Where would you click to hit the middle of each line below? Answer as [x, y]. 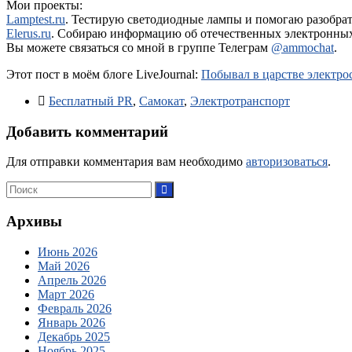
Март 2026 [66, 294]
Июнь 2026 [68, 251]
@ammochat [302, 48]
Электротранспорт [240, 101]
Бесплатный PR [91, 101]
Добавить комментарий [87, 131]
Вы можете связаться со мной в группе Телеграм [139, 48]
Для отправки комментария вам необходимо [126, 162]
